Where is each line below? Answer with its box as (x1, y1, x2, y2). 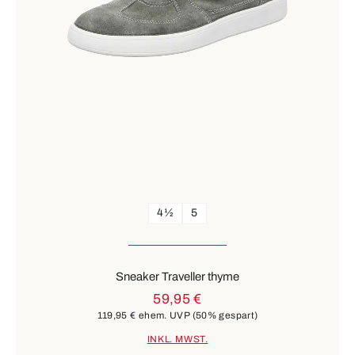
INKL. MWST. (147, 333, 208, 345)
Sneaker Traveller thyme (116, 270, 239, 284)
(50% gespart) (192, 310, 258, 322)
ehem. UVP (136, 310, 193, 322)
